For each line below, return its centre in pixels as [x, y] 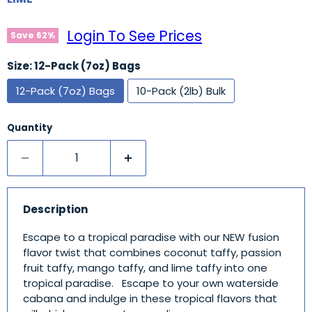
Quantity [30, 128]
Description [55, 209]
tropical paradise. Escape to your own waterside [150, 283]
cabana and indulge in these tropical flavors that [150, 299]
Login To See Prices [134, 36]
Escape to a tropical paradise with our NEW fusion [151, 237]
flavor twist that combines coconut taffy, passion [152, 253]
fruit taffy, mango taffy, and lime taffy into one [145, 268]
